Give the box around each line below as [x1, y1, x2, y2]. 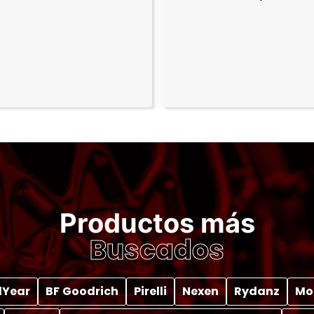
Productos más [59, 207, 255, 240]
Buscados [90, 231, 224, 269]
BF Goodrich [45, 283, 118, 300]
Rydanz [233, 283, 280, 300]
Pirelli [133, 283, 167, 300]
